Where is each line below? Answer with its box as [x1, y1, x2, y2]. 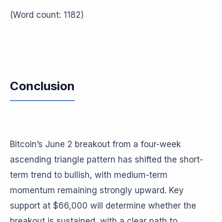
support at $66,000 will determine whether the [10, 201, 196, 211]
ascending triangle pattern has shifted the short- [10, 155, 203, 165]
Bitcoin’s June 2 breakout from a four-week [10, 139, 181, 149]
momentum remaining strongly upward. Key [10, 185, 184, 195]
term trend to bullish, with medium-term [10, 170, 167, 180]
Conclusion [10, 79, 75, 93]
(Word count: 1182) [10, 10, 84, 20]
